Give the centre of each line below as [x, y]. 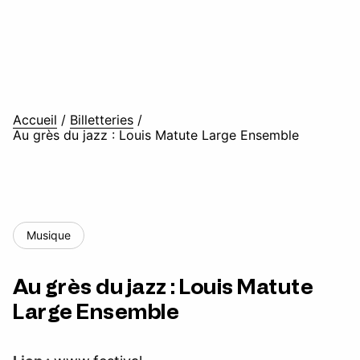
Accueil [35, 120]
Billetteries [102, 120]
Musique [49, 235]
